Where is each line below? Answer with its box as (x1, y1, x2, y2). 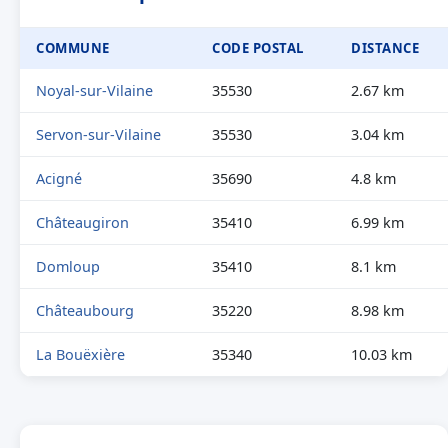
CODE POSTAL (212, 39, 304, 57)
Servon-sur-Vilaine (36, 125, 161, 144)
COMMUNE (36, 39, 110, 57)
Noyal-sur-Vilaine (36, 81, 153, 100)
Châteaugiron (36, 213, 129, 232)
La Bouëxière (36, 345, 125, 364)
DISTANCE (351, 39, 419, 57)
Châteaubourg (36, 301, 134, 320)
